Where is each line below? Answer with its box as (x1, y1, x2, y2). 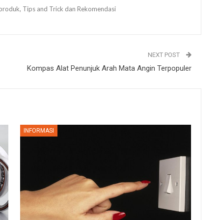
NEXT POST (147, 51, 181, 58)
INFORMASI (24, 127, 55, 134)
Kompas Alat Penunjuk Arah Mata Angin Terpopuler (27, 63, 192, 73)
